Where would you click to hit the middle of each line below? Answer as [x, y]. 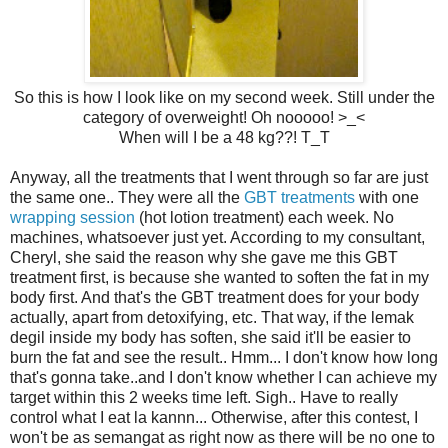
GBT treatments [299, 197]
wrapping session [74, 217]
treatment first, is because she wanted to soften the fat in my [219, 277]
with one [387, 197]
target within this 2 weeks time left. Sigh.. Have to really [204, 397]
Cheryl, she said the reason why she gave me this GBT [204, 257]
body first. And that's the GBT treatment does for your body [214, 297]
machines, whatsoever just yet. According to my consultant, [217, 237]
